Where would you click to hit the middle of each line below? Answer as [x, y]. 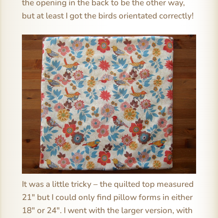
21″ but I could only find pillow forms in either [107, 198]
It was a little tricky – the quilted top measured [108, 184]
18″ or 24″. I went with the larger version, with [107, 211]
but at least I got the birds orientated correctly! [108, 16]
